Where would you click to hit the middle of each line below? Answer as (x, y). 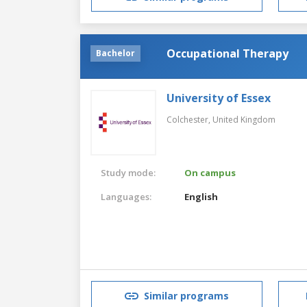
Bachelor (115, 53)
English (201, 196)
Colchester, (189, 119)
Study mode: (128, 172)
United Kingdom (244, 119)
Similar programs (186, 296)
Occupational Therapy (228, 53)
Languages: (126, 196)
